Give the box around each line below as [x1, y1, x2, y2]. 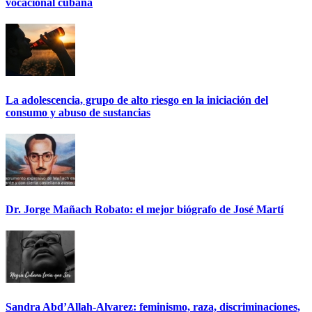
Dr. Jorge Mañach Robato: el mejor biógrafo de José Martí [6, 203, 283, 216]
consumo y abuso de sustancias [6, 106, 150, 118]
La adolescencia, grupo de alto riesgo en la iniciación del [6, 93, 268, 106]
